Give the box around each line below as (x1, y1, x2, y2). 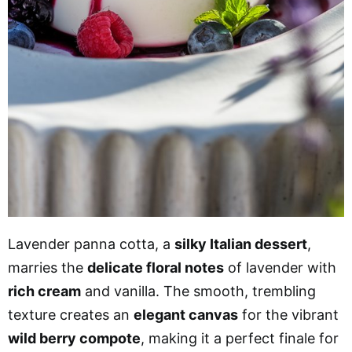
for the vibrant (238, 306, 339, 323)
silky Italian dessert (174, 235, 307, 252)
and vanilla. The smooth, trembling (81, 282, 316, 299)
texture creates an (8, 306, 134, 323)
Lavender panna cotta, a (8, 235, 174, 252)
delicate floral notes (87, 258, 224, 276)
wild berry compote (8, 329, 141, 346)
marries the (8, 258, 87, 276)
